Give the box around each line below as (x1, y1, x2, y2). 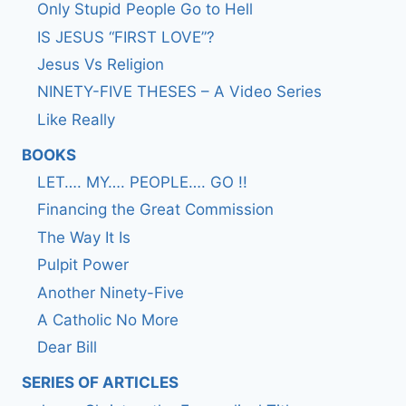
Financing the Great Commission (37, 200, 274, 219)
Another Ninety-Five (37, 283, 184, 302)
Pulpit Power (37, 256, 129, 275)
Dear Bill (37, 338, 97, 357)
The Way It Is (37, 227, 130, 246)
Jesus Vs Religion (37, 55, 164, 74)
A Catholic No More (37, 310, 179, 329)
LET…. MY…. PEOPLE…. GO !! (37, 173, 247, 192)
